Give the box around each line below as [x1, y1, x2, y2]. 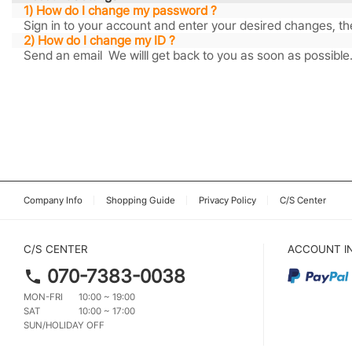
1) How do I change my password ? [24, 2, 217, 18]
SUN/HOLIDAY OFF [24, 319, 104, 331]
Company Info [24, 194, 82, 206]
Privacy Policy [199, 194, 256, 206]
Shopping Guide [106, 194, 175, 206]
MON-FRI [24, 291, 63, 302]
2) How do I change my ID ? [24, 32, 175, 48]
